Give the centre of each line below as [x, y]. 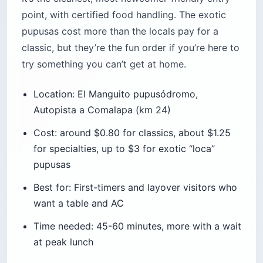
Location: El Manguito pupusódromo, [116, 94]
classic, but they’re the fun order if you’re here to [131, 47]
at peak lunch [63, 242]
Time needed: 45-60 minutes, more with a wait [137, 226]
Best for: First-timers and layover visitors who [135, 187]
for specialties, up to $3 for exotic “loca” [124, 148]
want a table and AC [79, 203]
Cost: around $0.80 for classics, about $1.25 [132, 132]
